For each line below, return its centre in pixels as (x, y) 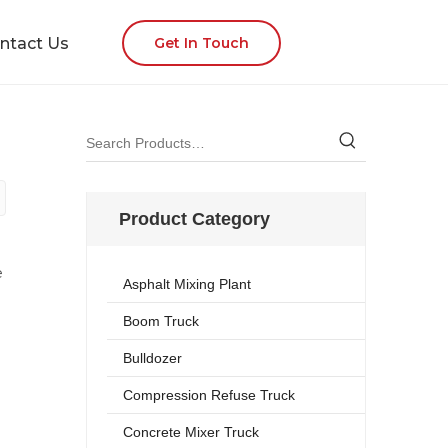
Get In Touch (201, 43)
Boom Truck (161, 321)
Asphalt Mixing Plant (187, 284)
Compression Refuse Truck (209, 395)
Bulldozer (152, 358)
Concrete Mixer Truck (191, 432)
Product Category (194, 219)
